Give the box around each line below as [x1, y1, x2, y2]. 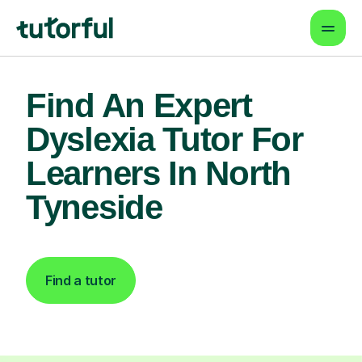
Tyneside [26, 188, 162, 226]
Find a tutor [45, 272, 117, 288]
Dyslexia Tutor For [26, 120, 303, 158]
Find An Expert [26, 86, 252, 124]
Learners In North [26, 154, 291, 192]
